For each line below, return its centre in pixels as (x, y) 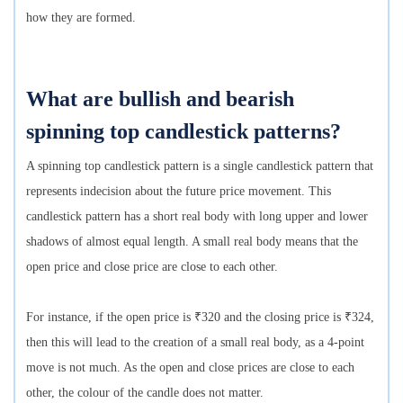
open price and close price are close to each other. (152, 267)
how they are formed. (81, 18)
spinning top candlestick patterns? (184, 132)
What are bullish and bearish (160, 99)
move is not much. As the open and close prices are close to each (190, 368)
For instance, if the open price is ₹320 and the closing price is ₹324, (200, 318)
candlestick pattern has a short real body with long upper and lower (197, 217)
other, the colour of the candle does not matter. (145, 393)
